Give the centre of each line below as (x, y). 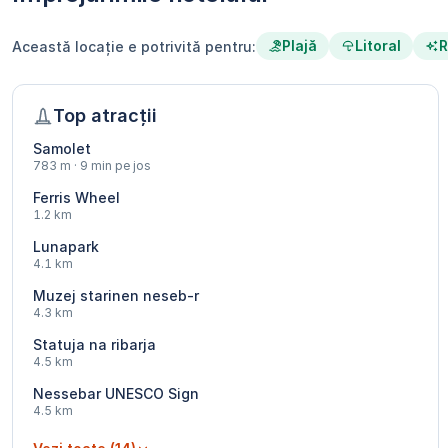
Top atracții (105, 116)
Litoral (378, 46)
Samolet (62, 149)
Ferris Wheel (76, 198)
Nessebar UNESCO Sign (116, 394)
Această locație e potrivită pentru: (134, 46)
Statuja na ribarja (94, 345)
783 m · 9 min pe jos (92, 166)
